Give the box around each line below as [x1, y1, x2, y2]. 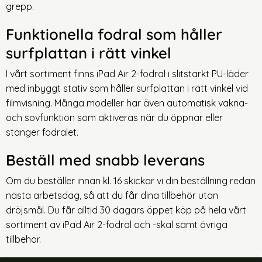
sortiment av [6, 218, 63, 230]
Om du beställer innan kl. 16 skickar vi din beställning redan [6, 174, 256, 187]
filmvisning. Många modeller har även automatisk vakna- [6, 96, 248, 109]
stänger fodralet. [6, 126, 78, 138]
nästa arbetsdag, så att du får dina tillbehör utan [6, 189, 218, 201]
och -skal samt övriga [132, 218, 227, 230]
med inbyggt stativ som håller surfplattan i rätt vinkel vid [6, 82, 248, 94]
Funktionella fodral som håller [6, 24, 222, 43]
